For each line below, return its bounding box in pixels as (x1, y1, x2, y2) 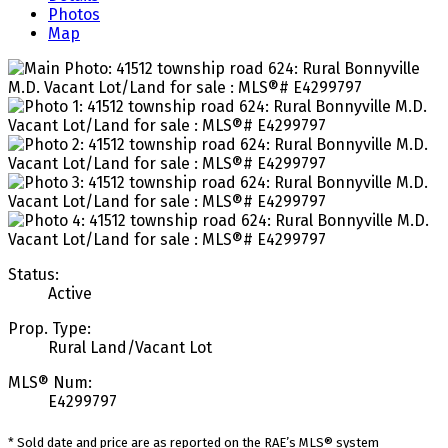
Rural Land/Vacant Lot (48, 338, 212, 358)
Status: (8, 265, 59, 285)
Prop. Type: (8, 319, 91, 339)
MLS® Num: (8, 373, 92, 393)
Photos (48, 5, 100, 25)
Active (48, 284, 92, 304)
